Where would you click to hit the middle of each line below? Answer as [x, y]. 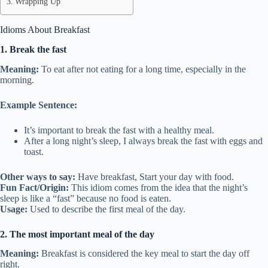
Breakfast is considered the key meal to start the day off [144, 254]
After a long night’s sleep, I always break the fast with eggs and [143, 141]
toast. [34, 151]
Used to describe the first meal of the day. [106, 209]
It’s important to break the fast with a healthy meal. [119, 130]
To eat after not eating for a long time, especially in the [142, 69]
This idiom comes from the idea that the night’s [158, 187]
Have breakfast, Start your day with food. [155, 176]
